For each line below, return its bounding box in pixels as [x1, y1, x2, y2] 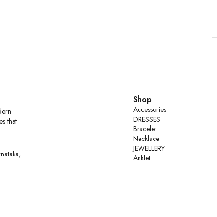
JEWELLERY [133, 143, 165, 153]
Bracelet [133, 124, 156, 134]
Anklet [133, 153, 151, 163]
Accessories [133, 105, 167, 114]
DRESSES [133, 114, 161, 124]
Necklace [133, 134, 160, 143]
